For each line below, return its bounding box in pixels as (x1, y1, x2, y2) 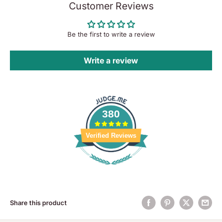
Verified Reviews (86, 131, 136, 139)
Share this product (10, 199, 67, 207)
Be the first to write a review (67, 30, 155, 39)
